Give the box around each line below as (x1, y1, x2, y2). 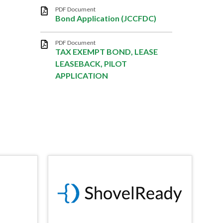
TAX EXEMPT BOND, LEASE (55, 47, 158, 56)
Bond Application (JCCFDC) (55, 13, 156, 23)
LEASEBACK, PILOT (55, 59, 127, 68)
